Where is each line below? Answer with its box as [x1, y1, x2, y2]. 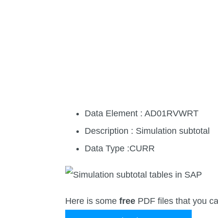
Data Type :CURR [85, 144, 155, 154]
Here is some [65, 196, 120, 206]
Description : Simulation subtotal [85, 126, 210, 136]
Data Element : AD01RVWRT [85, 109, 199, 119]
